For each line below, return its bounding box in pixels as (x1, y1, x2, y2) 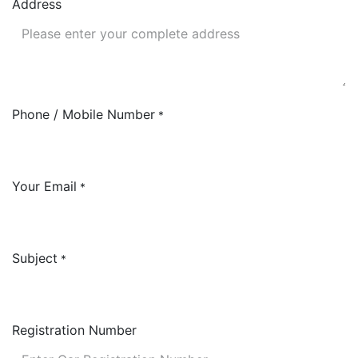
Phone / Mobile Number (12, 106, 155, 122)
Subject (12, 250, 58, 266)
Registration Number (12, 322, 137, 338)
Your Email (12, 178, 77, 194)
